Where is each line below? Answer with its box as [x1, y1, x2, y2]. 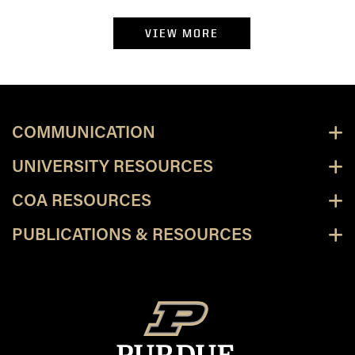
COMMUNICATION [12, 124, 155, 142]
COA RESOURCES [12, 193, 151, 210]
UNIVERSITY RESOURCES [12, 158, 213, 176]
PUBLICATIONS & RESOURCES [12, 227, 252, 244]
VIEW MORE [144, 25, 219, 40]
